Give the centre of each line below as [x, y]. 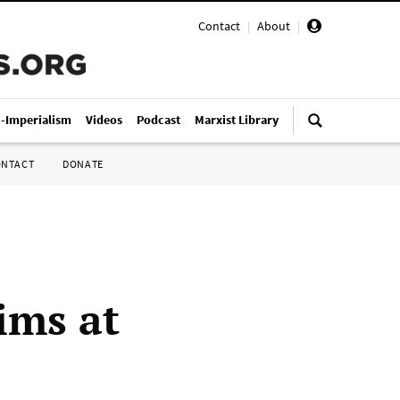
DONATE [83, 164]
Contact [219, 26]
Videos [104, 120]
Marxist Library [237, 120]
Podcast [158, 120]
